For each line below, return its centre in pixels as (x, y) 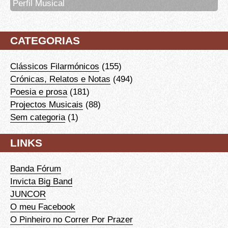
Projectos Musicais (47, 104)
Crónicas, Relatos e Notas (60, 79)
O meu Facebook (43, 206)
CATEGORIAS (45, 40)
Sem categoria (38, 117)
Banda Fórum (36, 168)
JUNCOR (28, 194)
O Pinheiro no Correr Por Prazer (72, 219)
